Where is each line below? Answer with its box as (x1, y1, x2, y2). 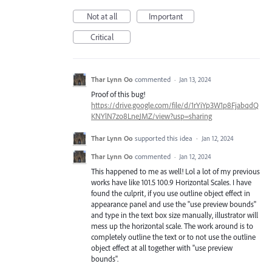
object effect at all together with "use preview (91, 243, 233, 253)
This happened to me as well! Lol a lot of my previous (91, 166, 260, 177)
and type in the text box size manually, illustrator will (91, 210, 258, 220)
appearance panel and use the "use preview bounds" (91, 199, 256, 209)
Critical (90, 32, 114, 42)
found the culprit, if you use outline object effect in (91, 188, 250, 199)
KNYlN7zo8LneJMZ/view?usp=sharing (91, 111, 212, 121)
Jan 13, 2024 (179, 75, 211, 84)
